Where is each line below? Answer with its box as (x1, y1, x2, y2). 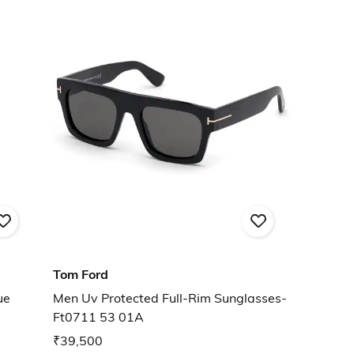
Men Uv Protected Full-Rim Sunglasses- (53, 290, 287, 307)
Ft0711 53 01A (53, 309, 144, 326)
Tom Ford (53, 266, 108, 283)
